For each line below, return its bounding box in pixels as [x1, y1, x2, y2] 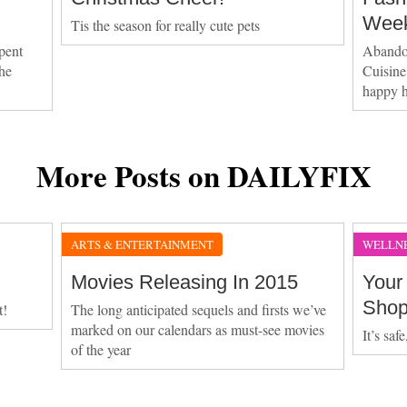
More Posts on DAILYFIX [35, 153, 372, 197]
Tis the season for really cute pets [71, 15, 261, 35]
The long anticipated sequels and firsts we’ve [71, 299, 327, 319]
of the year [71, 339, 132, 359]
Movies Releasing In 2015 [71, 270, 299, 293]
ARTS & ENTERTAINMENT [71, 235, 214, 253]
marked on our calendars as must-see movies [71, 319, 325, 339]
